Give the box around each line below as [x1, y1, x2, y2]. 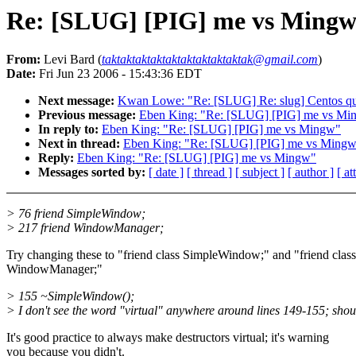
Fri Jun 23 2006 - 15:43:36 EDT [36, 67, 202, 81]
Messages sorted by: [38, 165, 145, 180]
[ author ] [288, 165, 334, 180]
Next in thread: [38, 137, 120, 151]
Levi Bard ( [41, 52, 102, 67]
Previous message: [38, 108, 136, 122]
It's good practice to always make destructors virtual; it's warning [6, 331, 329, 345]
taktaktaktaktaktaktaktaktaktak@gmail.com [102, 52, 318, 67]
